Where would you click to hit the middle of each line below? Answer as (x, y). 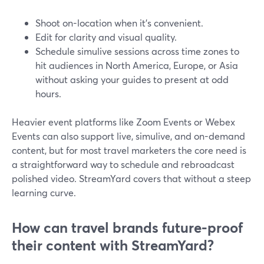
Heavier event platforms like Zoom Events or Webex (123, 122)
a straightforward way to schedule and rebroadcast (123, 164)
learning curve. (44, 192)
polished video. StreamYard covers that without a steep (131, 178)
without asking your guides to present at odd (132, 79)
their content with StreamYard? (113, 245)
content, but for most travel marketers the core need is (129, 150)
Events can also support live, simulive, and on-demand (128, 136)
